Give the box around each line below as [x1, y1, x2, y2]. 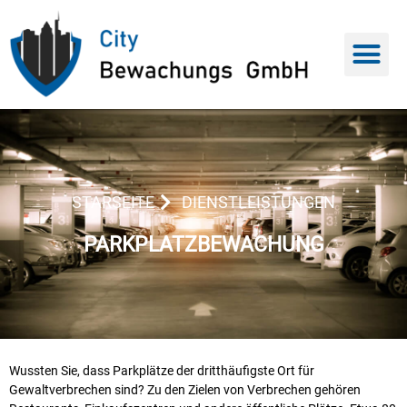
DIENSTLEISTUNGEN [182, 194, 335, 212]
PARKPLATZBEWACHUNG [83, 233, 324, 256]
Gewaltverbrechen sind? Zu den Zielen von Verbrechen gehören [9, 382, 361, 397]
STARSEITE [72, 194, 154, 212]
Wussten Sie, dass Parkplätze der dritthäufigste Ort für [9, 363, 314, 378]
